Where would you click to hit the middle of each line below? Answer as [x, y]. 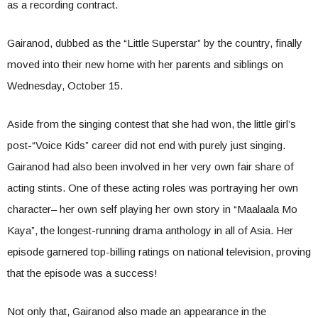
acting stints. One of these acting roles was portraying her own [153, 188]
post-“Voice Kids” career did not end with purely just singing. [146, 146]
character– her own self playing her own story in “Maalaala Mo [152, 209]
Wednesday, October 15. [65, 86]
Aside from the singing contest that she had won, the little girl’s [152, 124]
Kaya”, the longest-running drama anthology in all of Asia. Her [150, 231]
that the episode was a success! [82, 273]
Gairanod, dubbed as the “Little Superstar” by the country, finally [155, 43]
